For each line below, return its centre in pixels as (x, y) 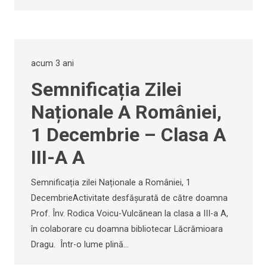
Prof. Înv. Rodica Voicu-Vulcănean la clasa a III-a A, (130, 213)
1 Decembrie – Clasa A (128, 134)
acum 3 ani (52, 63)
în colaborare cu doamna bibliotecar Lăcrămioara (127, 229)
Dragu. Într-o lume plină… (80, 244)
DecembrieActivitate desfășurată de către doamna (129, 198)
